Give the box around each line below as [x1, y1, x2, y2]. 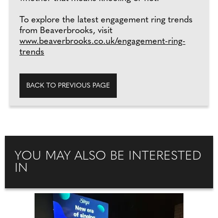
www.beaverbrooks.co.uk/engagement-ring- [19, 37, 185, 46]
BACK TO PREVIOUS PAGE [26, 82, 110, 90]
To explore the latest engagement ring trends [19, 16, 193, 25]
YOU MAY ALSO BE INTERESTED [15, 150, 201, 163]
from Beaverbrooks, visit [19, 26, 112, 36]
